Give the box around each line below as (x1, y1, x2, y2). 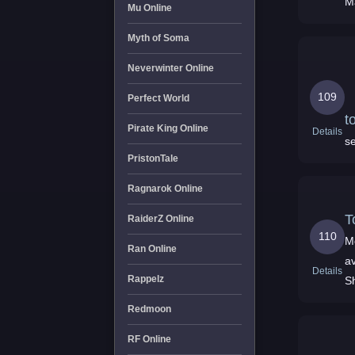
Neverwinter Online (127, 63, 214, 74)
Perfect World (127, 93, 189, 104)
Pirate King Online (127, 123, 208, 134)
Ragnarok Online (127, 183, 203, 194)
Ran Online (127, 243, 177, 254)
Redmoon (127, 303, 171, 315)
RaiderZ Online (127, 213, 194, 224)
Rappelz (127, 273, 164, 284)
